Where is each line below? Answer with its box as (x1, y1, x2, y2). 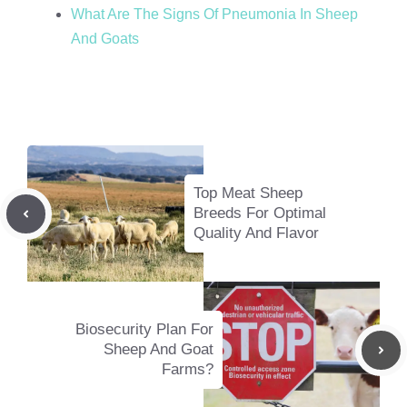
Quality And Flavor (194, 224, 319, 243)
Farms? (162, 361, 213, 379)
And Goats (71, 31, 139, 47)
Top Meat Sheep (194, 184, 303, 203)
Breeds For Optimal (194, 204, 326, 223)
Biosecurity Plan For (75, 321, 213, 339)
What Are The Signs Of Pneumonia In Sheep (71, 6, 358, 23)
